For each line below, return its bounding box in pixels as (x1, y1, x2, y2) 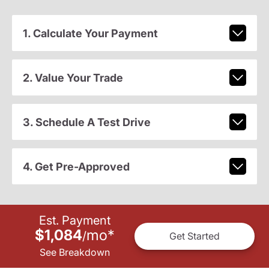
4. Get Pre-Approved (22, 160, 130, 173)
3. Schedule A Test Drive (22, 115, 151, 128)
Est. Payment (38, 213, 110, 228)
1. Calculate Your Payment (22, 26, 158, 40)
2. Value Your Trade (22, 71, 123, 84)
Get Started (169, 230, 220, 243)
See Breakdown (39, 246, 110, 258)
